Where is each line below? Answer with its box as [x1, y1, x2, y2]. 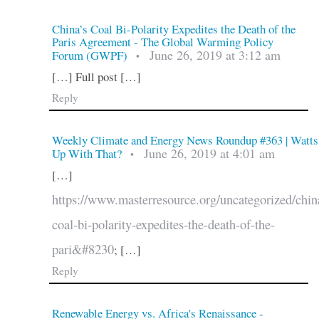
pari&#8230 [51, 241, 114, 258]
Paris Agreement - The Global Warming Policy [51, 33, 273, 50]
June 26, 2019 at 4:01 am [143, 145, 275, 162]
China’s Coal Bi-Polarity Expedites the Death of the [51, 20, 296, 37]
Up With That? [51, 145, 122, 162]
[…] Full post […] [51, 68, 141, 85]
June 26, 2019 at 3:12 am [149, 46, 281, 63]
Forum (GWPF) [51, 46, 127, 63]
